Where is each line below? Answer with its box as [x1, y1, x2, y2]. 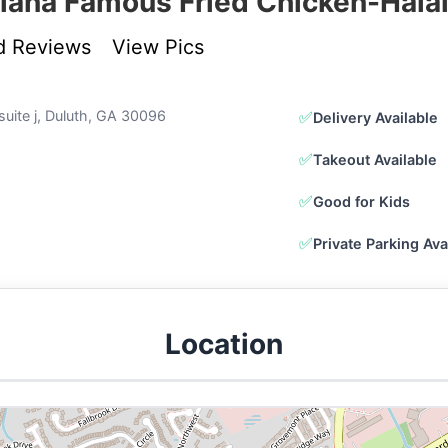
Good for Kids [313, 192, 410, 210]
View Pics [111, 35, 204, 59]
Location [165, 327, 283, 361]
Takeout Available [313, 150, 437, 168]
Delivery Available [313, 108, 438, 126]
